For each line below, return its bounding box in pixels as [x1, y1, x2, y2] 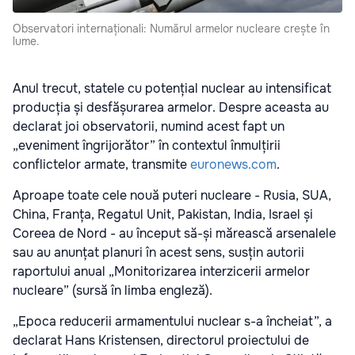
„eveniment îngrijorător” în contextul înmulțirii [13, 136, 281, 154]
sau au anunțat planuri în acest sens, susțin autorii [13, 243, 304, 261]
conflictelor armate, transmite [13, 155, 190, 173]
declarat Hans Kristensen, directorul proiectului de [13, 331, 309, 349]
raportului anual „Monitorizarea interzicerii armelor [13, 262, 310, 280]
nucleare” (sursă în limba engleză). [13, 281, 212, 299]
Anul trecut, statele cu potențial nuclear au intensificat [13, 79, 331, 97]
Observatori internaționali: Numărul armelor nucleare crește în [13, 21, 330, 36]
